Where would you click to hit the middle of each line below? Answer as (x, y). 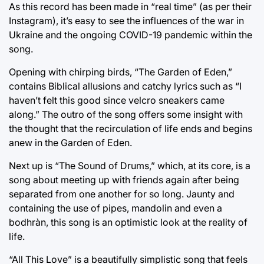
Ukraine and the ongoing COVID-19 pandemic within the (131, 35)
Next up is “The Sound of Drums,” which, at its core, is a (130, 166)
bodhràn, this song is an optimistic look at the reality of (128, 222)
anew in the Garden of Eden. (70, 143)
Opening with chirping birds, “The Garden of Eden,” (121, 72)
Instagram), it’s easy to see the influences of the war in (126, 21)
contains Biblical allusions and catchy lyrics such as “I (125, 86)
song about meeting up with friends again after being (124, 180)
